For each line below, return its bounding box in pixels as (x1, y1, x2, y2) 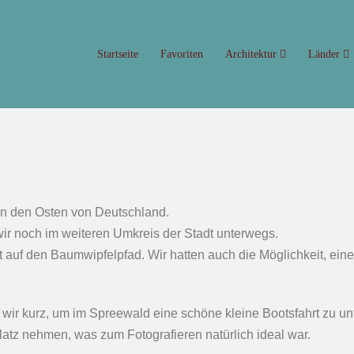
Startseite (97, 48, 138, 60)
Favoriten (160, 48, 203, 60)
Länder (308, 48, 343, 60)
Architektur (225, 48, 280, 60)
